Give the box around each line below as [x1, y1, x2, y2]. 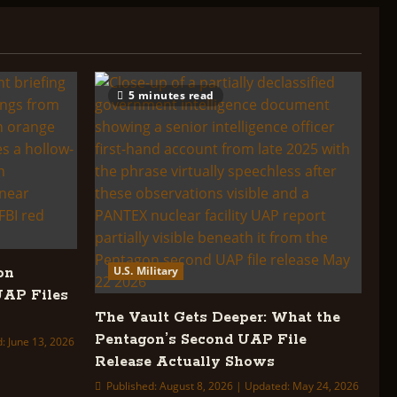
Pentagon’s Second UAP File [95, 331, 307, 349]
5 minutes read [128, 88, 214, 103]
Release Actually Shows [95, 353, 275, 371]
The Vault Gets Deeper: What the [95, 308, 340, 327]
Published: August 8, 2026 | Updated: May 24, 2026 [104, 378, 359, 393]
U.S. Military [113, 263, 179, 278]
